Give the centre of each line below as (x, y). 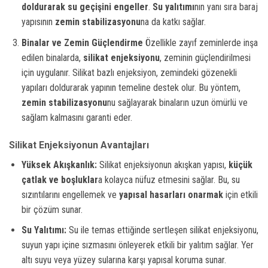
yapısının (38, 22)
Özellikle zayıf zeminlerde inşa (200, 42)
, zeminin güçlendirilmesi (205, 57)
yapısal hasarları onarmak (171, 194)
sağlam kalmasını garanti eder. (77, 117)
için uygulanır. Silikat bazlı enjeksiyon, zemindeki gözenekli (129, 72)
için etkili (240, 194)
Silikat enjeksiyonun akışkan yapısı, (162, 165)
